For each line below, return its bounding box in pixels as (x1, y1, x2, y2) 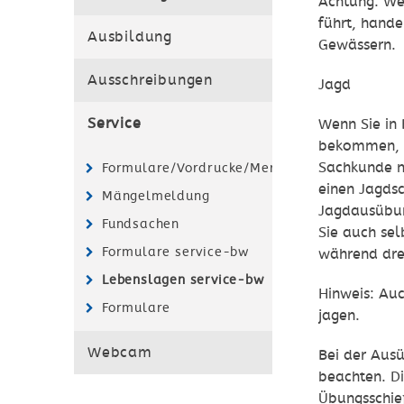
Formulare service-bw (102, 243, 249, 260)
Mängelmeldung (102, 188, 210, 204)
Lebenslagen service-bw (102, 271, 264, 288)
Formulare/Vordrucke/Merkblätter (102, 160, 331, 176)
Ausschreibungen (87, 71, 213, 89)
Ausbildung (87, 28, 172, 46)
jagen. (318, 307, 361, 325)
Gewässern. (318, 36, 397, 54)
